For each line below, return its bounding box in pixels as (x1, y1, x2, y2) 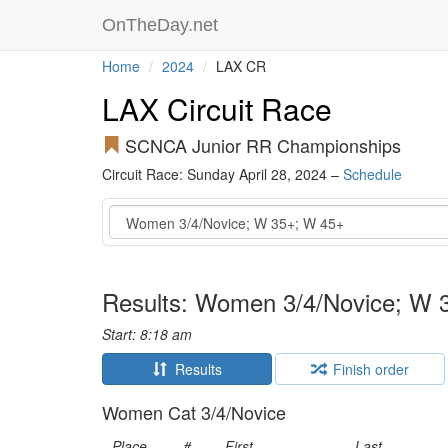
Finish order (325, 359, 409, 379)
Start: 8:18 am (102, 324, 192, 344)
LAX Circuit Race (102, 87, 332, 130)
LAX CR (212, 56, 266, 76)
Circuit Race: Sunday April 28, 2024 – (102, 164, 343, 184)
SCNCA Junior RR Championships (120, 132, 401, 158)
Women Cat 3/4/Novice (102, 399, 286, 425)
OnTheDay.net (102, 15, 223, 35)
